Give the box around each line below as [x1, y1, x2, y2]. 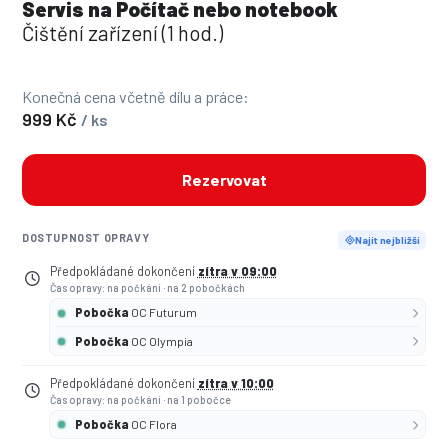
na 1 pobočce [166, 392, 231, 406]
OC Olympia [131, 333, 194, 348]
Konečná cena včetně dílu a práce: [22, 86, 249, 106]
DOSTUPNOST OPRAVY [22, 230, 150, 244]
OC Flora [131, 417, 178, 432]
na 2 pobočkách [166, 280, 245, 294]
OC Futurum [131, 305, 198, 320]
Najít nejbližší [354, 233, 420, 246]
